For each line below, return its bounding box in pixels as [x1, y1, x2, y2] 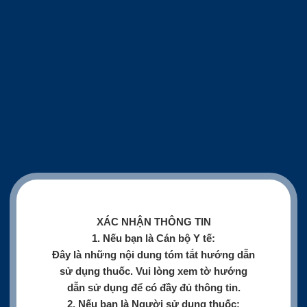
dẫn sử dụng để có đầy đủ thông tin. [66, 281, 241, 293]
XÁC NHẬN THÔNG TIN [96, 215, 211, 228]
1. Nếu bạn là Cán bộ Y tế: [92, 232, 215, 244]
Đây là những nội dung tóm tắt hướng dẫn [52, 248, 255, 260]
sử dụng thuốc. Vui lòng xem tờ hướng [60, 265, 247, 277]
